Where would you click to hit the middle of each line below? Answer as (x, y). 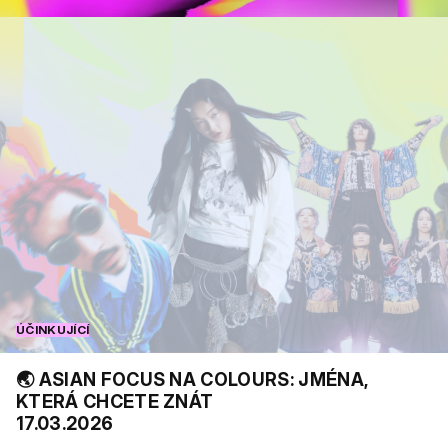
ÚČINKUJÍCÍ (53, 329)
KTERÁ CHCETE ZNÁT (115, 401)
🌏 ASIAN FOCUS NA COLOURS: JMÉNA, (192, 379)
